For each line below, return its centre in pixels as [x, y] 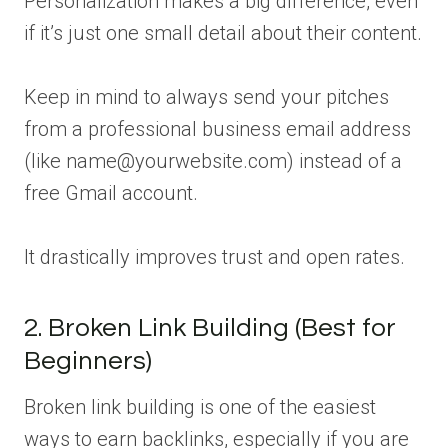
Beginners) [88, 360]
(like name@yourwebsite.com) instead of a [213, 160]
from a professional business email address [217, 128]
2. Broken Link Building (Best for [210, 327]
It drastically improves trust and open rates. [214, 256]
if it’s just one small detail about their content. [223, 32]
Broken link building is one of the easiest [200, 406]
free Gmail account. [111, 192]
